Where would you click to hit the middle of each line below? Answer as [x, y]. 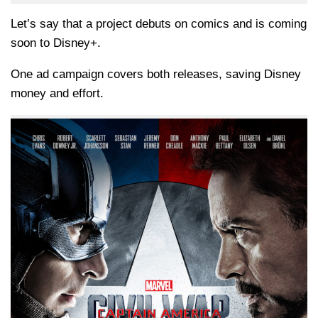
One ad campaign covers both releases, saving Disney [156, 74]
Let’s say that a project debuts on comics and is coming [159, 23]
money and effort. [57, 93]
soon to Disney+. [56, 43]
